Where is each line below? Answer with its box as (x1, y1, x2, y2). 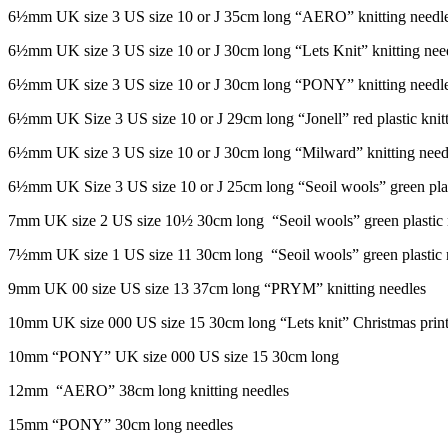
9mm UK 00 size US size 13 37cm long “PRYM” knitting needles (8, 279, 426, 297)
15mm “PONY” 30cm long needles (8, 415, 233, 433)
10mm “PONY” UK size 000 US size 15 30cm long (8, 347, 339, 365)
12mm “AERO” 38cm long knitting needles (8, 381, 289, 399)
